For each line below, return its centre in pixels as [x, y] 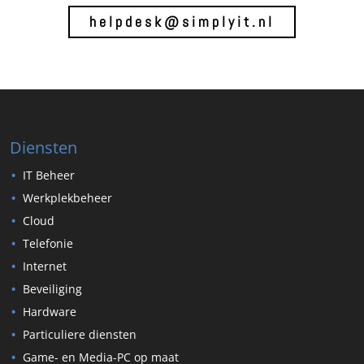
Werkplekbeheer [67, 197]
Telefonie [48, 243]
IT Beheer [49, 175]
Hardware [50, 311]
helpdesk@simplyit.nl [182, 22]
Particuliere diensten [80, 334]
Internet [45, 266]
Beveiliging [52, 288]
